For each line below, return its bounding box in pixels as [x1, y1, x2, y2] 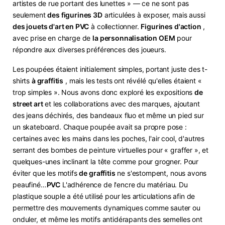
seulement [13, 11, 48, 20]
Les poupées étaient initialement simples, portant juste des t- [13, 65, 208, 74]
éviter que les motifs [13, 169, 79, 178]
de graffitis [79, 169, 116, 178]
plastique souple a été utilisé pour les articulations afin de [13, 192, 195, 201]
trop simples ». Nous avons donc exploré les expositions [13, 88, 195, 97]
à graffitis [31, 76, 64, 85]
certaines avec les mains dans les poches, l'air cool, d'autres [13, 134, 205, 143]
